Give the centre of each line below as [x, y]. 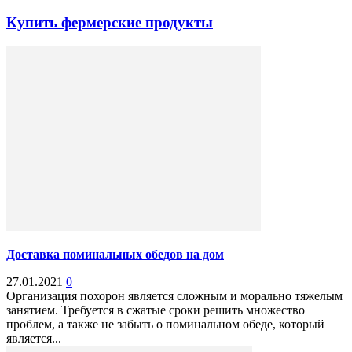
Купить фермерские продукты [110, 23]
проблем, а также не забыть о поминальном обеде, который [165, 324]
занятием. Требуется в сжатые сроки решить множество [156, 310]
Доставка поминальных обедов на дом [115, 255]
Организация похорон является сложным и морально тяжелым [174, 296]
